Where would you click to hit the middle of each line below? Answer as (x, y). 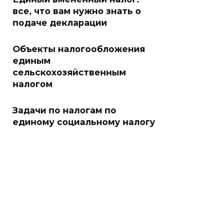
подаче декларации (60, 23)
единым (32, 61)
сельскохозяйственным (69, 72)
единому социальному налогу (84, 122)
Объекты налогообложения (79, 49)
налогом (33, 84)
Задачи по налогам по (64, 110)
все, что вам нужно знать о (77, 11)
